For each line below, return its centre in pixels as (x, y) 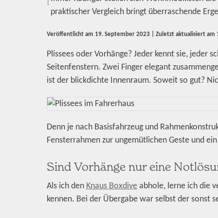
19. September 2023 (122, 35)
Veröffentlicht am (71, 35)
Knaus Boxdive (112, 186)
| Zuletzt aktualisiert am (183, 35)
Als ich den (66, 186)
